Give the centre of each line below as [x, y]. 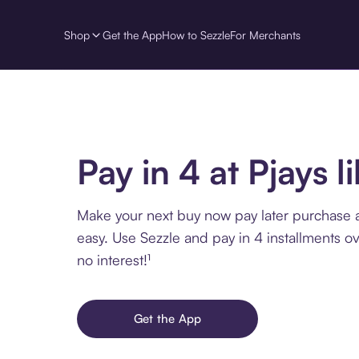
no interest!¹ [114, 259]
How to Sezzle [196, 34]
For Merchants [265, 34]
